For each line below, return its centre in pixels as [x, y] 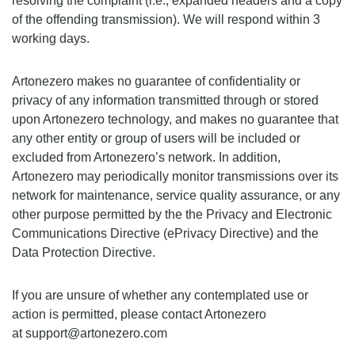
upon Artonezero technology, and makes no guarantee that [175, 119]
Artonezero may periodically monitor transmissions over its [175, 176]
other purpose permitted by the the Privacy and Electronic [172, 214]
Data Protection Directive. [84, 252]
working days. [51, 38]
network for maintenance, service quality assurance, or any [176, 195]
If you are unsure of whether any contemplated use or [160, 295]
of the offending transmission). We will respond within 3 [166, 19]
